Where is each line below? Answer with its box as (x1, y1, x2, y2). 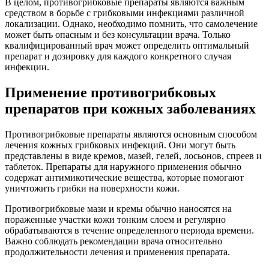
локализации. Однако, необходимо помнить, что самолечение (5, 18, 258, 29)
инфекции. (5, 61, 49, 72)
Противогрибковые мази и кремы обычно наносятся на (5, 203, 232, 214)
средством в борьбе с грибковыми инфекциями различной (5, 7, 244, 18)
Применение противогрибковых (5, 84, 216, 100)
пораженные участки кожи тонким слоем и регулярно (5, 214, 226, 225)
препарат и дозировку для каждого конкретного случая (5, 50, 231, 61)
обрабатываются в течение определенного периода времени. (5, 225, 254, 235)
